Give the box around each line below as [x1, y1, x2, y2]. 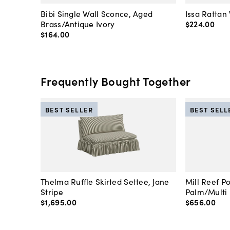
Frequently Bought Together [41, 72, 191, 89]
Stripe [41, 186, 63, 198]
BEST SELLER [45, 104, 93, 114]
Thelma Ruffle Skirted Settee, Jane [41, 176, 169, 187]
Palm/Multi [185, 186, 227, 198]
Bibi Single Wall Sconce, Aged [41, 7, 153, 19]
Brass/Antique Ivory [41, 17, 115, 29]
